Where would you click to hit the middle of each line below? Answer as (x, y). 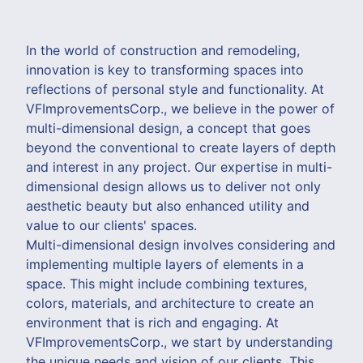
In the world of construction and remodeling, (163, 50)
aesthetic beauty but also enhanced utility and (168, 205)
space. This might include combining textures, (167, 283)
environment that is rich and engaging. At (152, 322)
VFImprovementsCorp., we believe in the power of (180, 108)
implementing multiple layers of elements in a (165, 264)
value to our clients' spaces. (111, 225)
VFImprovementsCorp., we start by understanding (179, 342)
